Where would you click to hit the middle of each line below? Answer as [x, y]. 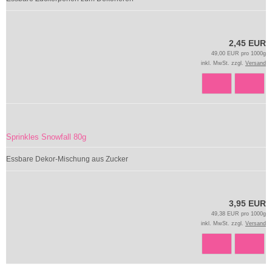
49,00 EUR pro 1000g [239, 53]
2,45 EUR [247, 43]
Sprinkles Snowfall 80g [46, 137]
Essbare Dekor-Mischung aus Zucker [67, 159]
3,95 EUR [247, 203]
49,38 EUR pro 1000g [239, 214]
